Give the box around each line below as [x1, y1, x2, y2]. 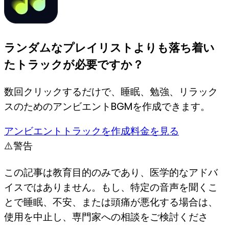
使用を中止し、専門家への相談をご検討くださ [4, 210, 208, 224]
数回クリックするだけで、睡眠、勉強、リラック [4, 85, 218, 99]
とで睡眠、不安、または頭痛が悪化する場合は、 [4, 195, 218, 210]
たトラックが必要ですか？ [4, 56, 144, 73]
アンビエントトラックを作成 [4, 124, 130, 139]
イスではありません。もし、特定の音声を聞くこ [4, 180, 218, 195]
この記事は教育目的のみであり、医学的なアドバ [4, 166, 218, 180]
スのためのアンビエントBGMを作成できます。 [4, 100, 210, 114]
